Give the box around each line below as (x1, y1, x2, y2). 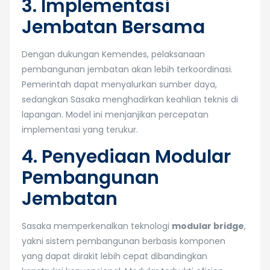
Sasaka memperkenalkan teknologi (22, 220, 172, 232)
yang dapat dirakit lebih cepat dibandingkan (22, 250, 207, 262)
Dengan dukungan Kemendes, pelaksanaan (22, 48, 205, 60)
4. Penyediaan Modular (22, 144, 231, 169)
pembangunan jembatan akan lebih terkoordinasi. (22, 63, 233, 75)
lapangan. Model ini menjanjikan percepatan (22, 108, 209, 121)
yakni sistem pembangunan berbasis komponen (22, 235, 225, 247)
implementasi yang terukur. (22, 124, 138, 136)
